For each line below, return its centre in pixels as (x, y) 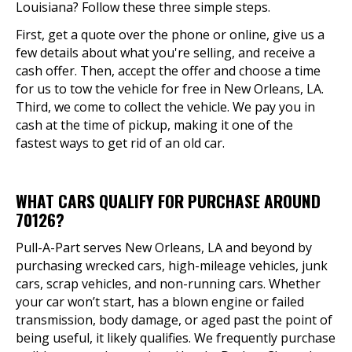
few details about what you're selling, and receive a (165, 53)
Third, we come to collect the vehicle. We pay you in (165, 107)
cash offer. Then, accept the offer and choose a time (168, 71)
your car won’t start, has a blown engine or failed (160, 302)
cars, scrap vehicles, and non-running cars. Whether (168, 284)
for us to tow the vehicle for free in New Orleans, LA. (170, 89)
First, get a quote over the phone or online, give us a (170, 35)
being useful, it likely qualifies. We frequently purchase (176, 338)
